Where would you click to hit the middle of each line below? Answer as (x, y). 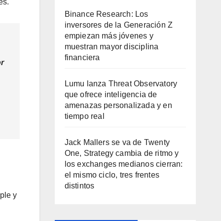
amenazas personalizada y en (118, 105)
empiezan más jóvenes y (109, 36)
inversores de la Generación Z (119, 25)
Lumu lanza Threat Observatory (121, 83)
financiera (82, 57)
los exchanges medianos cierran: (124, 164)
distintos (79, 185)
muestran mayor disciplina (111, 46)
